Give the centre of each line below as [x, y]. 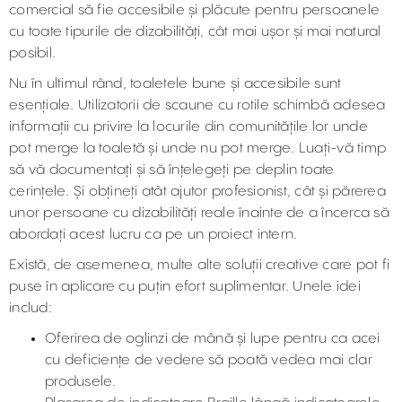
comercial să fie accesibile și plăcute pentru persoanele [194, 10]
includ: [31, 308]
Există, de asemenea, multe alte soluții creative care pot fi [199, 265]
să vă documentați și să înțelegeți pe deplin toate [172, 170]
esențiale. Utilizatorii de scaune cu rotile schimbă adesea [197, 105]
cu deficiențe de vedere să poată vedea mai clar [209, 360]
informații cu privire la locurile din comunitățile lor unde [188, 127]
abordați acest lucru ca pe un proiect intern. [153, 235]
